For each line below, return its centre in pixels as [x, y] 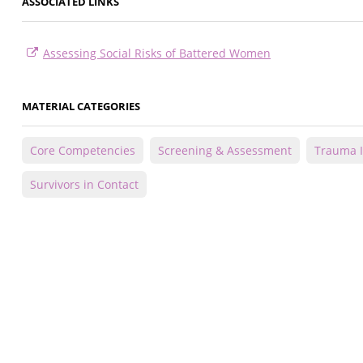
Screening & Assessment [225, 151]
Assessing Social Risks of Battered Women [157, 53]
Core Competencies [83, 151]
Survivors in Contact [84, 185]
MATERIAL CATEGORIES [81, 107]
